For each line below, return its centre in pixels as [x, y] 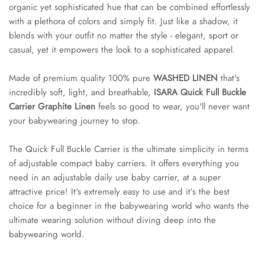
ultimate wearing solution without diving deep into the [112, 220]
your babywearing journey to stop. [75, 120]
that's [229, 78]
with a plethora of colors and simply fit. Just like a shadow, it [123, 21]
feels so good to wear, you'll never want [172, 106]
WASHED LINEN [185, 78]
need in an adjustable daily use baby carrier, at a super [115, 177]
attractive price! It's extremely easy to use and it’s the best [119, 191]
